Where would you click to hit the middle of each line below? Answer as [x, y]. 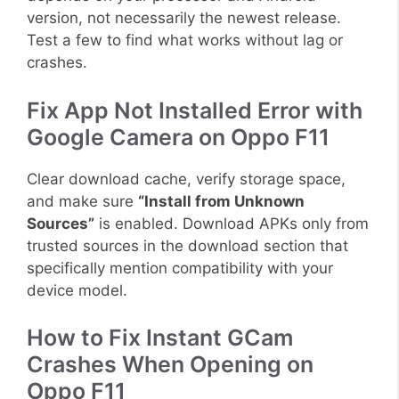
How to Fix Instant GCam [160, 338]
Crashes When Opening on [170, 365]
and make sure [82, 201]
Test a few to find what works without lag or [185, 41]
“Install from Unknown [221, 201]
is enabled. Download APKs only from [232, 223]
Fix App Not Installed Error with [195, 110]
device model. [77, 290]
